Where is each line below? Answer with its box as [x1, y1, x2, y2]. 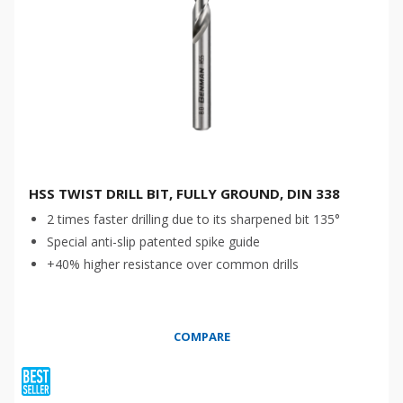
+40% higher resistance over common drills [47, 255, 299, 273]
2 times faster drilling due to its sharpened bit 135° [47, 210, 340, 228]
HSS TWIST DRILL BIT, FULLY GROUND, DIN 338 [29, 184, 340, 202]
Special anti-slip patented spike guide [47, 233, 260, 250]
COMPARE [173, 328, 230, 345]
